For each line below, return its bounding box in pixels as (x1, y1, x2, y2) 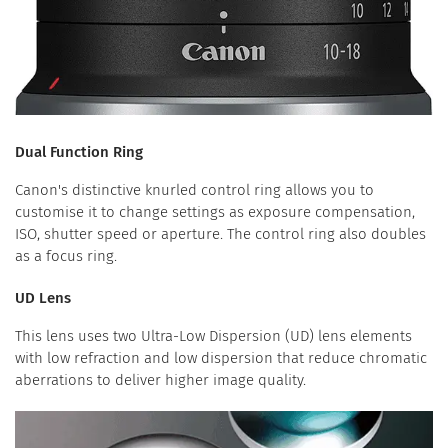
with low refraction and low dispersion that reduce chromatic (15, 349, 427, 368)
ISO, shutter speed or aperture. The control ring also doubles (15, 225, 426, 244)
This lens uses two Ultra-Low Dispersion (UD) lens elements (15, 327, 412, 346)
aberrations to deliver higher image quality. (15, 371, 306, 390)
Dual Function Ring (15, 143, 143, 162)
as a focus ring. (15, 247, 117, 266)
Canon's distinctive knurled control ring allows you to (15, 181, 374, 200)
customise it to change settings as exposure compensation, (15, 203, 415, 222)
